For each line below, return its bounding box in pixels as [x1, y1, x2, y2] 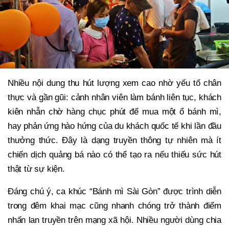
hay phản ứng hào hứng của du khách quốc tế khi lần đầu [8, 121, 221, 131]
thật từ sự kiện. [8, 164, 65, 174]
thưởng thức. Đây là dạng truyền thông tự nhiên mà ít [8, 135, 221, 145]
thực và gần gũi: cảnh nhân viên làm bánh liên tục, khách [8, 92, 221, 102]
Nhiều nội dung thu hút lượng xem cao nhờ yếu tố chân [8, 78, 221, 88]
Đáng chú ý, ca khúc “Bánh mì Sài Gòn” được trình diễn [8, 186, 221, 196]
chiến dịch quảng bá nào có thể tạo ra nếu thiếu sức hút [8, 149, 221, 159]
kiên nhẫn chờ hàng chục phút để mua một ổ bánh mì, [8, 106, 221, 117]
